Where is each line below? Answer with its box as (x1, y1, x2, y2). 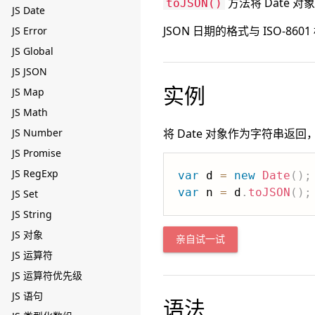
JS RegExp (12, 167, 58, 180)
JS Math (12, 105, 48, 119)
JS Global (12, 44, 53, 58)
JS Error (12, 24, 47, 37)
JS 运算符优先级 (12, 269, 82, 282)
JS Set (12, 187, 38, 200)
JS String (12, 207, 52, 221)
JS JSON (12, 65, 47, 78)
